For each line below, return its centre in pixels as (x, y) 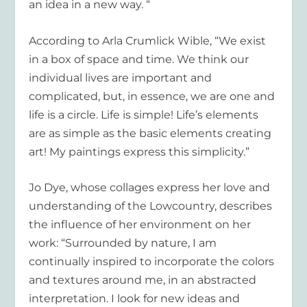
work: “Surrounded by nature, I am (123, 243)
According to (66, 40)
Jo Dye (48, 188)
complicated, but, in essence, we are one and (152, 96)
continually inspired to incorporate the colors (152, 262)
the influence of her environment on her (140, 225)
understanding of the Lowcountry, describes (151, 206)
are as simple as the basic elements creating (150, 133)
